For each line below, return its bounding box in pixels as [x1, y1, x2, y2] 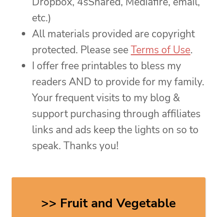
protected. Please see [32, 43, 131, 57]
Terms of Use [131, 43, 190, 57]
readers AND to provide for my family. [32, 75, 204, 89]
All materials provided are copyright [32, 27, 195, 41]
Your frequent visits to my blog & [32, 91, 180, 105]
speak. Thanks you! [32, 139, 119, 153]
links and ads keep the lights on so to [32, 123, 199, 137]
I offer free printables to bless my [32, 59, 181, 73]
